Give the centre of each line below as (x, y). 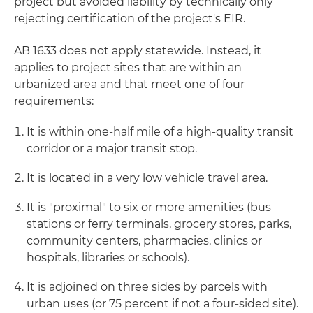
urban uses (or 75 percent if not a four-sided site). (162, 304)
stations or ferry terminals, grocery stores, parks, (159, 224)
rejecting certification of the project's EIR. (130, 19)
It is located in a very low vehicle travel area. (147, 178)
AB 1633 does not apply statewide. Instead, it (138, 51)
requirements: (54, 101)
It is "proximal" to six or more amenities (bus (149, 207)
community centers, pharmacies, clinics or (144, 241)
